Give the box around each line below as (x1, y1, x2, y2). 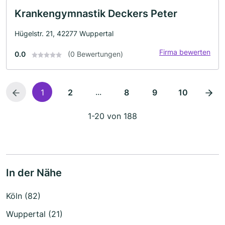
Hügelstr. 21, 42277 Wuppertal (15, 29, 114, 38)
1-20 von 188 (88, 111, 137, 121)
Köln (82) (6, 191, 41, 201)
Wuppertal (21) (6, 209, 63, 219)
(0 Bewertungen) (68, 50, 123, 58)
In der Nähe (6, 167, 62, 179)
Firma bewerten (159, 48, 210, 56)
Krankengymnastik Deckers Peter (15, 8, 177, 20)
